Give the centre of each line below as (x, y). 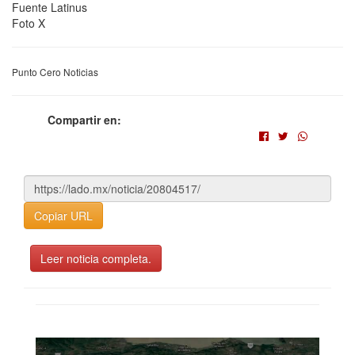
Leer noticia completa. (96, 258)
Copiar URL (63, 215)
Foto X (29, 23)
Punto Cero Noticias (55, 71)
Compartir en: (84, 119)
